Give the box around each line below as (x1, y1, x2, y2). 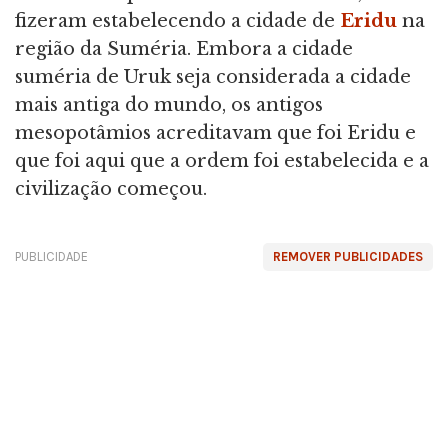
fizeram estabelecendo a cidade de (15, 10, 340, 32)
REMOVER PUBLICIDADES (273, 249, 423, 264)
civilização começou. (15, 178, 207, 200)
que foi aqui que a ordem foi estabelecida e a (15, 150, 429, 172)
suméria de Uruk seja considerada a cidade (15, 66, 411, 88)
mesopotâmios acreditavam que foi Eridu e (15, 122, 416, 144)
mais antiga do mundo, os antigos (15, 94, 323, 116)
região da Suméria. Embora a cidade (15, 38, 353, 60)
